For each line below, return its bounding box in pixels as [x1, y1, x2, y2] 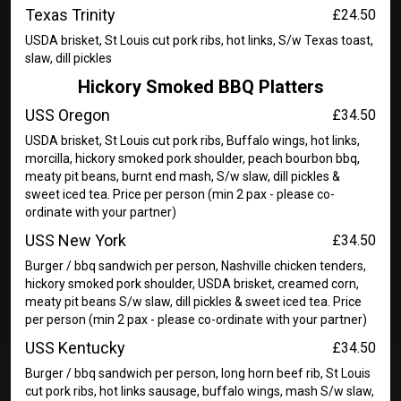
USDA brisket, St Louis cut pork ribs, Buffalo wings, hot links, [25, 133, 360, 148]
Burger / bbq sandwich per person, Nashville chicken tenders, [25, 259, 366, 273]
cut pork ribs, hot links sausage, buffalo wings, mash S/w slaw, [25, 384, 374, 398]
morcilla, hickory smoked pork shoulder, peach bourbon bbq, [25, 151, 360, 166]
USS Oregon [25, 106, 110, 124]
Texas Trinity [25, 5, 115, 24]
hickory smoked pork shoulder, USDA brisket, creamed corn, [25, 277, 359, 291]
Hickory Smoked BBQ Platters [77, 76, 324, 98]
